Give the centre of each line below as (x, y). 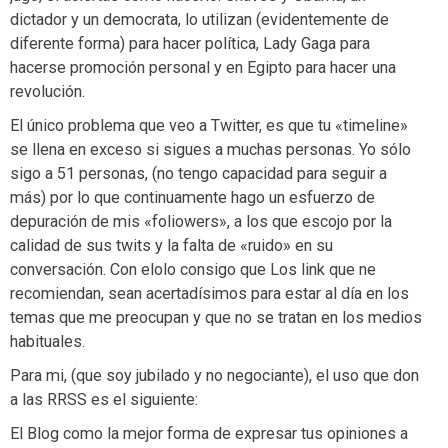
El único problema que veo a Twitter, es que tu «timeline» (209, 125)
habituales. (47, 341)
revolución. (47, 91)
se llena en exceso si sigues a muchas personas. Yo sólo (210, 149)
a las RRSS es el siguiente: (104, 399)
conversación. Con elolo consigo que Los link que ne (193, 269)
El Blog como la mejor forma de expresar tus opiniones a (209, 433)
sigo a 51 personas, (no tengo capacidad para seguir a (198, 173)
